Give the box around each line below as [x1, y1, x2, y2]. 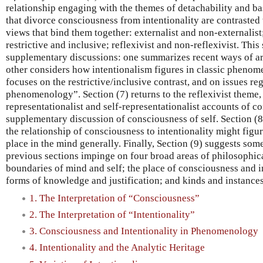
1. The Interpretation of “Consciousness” [29, 192, 200, 204]
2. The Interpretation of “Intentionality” [29, 208, 195, 220]
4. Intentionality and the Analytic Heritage [29, 242, 205, 254]
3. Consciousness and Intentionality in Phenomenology [29, 225, 258, 237]
